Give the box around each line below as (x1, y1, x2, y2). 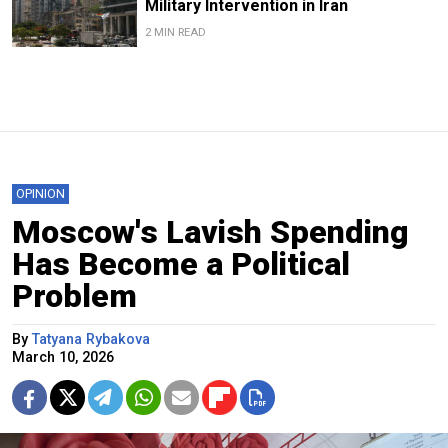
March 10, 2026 (12, 348, 114, 366)
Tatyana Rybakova (32, 330, 150, 348)
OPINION (16, 185, 65, 201)
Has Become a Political (12, 244, 350, 283)
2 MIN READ (144, 25, 206, 39)
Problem (12, 276, 137, 315)
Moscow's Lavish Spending (12, 212, 409, 251)
